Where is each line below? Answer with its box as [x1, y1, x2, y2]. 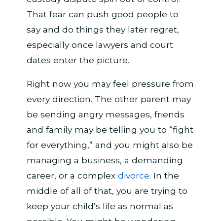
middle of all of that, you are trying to [26, 185, 187, 196]
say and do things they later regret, [26, 24, 179, 35]
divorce [117, 170, 149, 181]
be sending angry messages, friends [26, 109, 184, 120]
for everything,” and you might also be [26, 140, 193, 150]
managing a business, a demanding [26, 155, 183, 166]
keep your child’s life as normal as [26, 201, 173, 212]
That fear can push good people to [26, 8, 179, 19]
